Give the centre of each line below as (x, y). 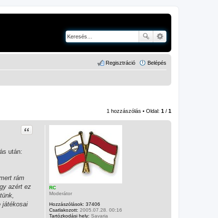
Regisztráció (120, 63)
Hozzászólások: (66, 204)
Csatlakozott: (64, 210)
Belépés (157, 63)
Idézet (32, 128)
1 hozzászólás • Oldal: (134, 111)
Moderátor (60, 193)
